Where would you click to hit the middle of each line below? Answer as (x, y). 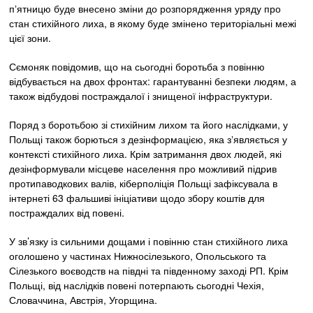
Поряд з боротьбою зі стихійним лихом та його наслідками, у (149, 124)
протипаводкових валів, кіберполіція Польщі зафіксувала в (144, 183)
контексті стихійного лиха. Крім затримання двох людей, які (146, 153)
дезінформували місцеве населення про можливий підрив (143, 168)
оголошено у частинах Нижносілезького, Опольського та (138, 255)
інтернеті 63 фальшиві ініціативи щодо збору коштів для (137, 197)
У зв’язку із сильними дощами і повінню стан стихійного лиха (149, 241)
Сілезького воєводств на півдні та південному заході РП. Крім (149, 270)
